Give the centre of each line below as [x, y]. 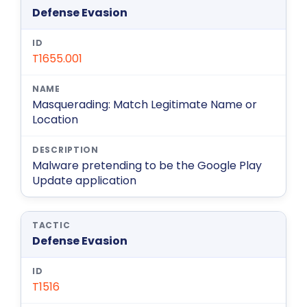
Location [55, 120]
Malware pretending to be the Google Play [147, 166]
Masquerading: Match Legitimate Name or [145, 105]
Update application [84, 181]
